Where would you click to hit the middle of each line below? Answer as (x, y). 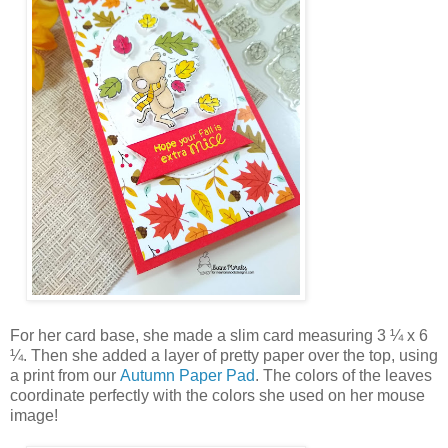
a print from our (65, 376)
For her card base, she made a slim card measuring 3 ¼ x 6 (219, 336)
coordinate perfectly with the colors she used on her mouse (217, 396)
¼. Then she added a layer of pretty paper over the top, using (224, 356)
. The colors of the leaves (343, 376)
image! (36, 416)
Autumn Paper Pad (187, 376)
